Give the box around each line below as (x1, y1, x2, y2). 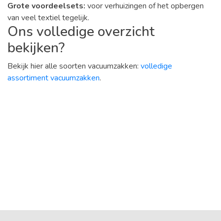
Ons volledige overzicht (7, 22, 154, 41)
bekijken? (7, 38, 65, 57)
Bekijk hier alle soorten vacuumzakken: (7, 60, 141, 72)
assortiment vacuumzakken (7, 72, 100, 83)
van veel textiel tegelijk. (7, 12, 89, 23)
